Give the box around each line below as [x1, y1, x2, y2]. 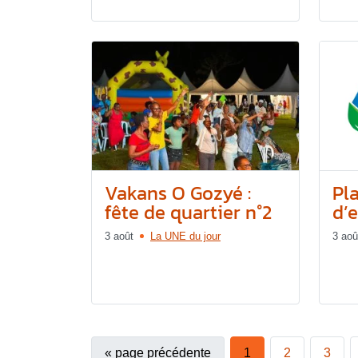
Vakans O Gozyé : [105, 179, 251, 208]
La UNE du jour [150, 230, 221, 243]
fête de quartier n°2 [105, 198, 272, 227]
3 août [105, 230, 133, 243]
